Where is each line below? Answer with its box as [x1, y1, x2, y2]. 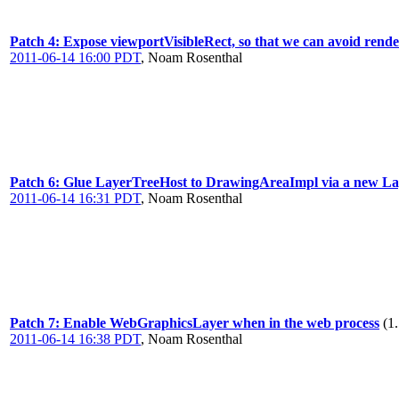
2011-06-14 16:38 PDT [10, 331, 141, 346]
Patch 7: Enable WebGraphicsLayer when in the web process [10, 315, 379, 330]
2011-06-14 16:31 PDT [10, 191, 141, 206]
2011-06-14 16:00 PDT [10, 50, 141, 65]
